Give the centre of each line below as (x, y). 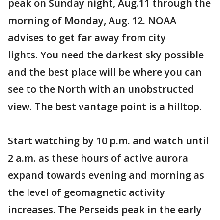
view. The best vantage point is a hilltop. (105, 106)
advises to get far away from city (87, 38)
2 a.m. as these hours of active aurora (98, 158)
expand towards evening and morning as (106, 175)
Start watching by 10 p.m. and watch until (108, 141)
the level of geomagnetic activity (86, 192)
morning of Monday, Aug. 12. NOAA (92, 20)
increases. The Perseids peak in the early (105, 209)
